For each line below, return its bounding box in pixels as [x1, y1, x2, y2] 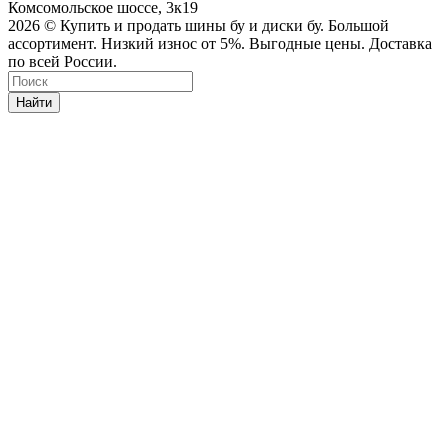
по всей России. [8, 53, 117, 71]
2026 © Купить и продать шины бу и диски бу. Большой [8, 17, 389, 35]
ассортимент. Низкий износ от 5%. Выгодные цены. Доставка [8, 35, 432, 53]
